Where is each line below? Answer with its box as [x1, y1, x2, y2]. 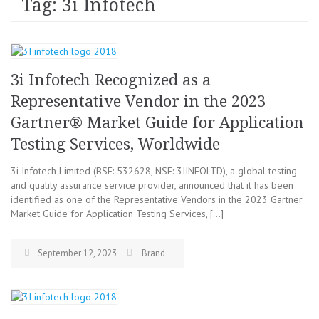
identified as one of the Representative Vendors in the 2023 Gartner [11, 193, 303, 206]
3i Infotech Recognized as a [11, 71, 211, 89]
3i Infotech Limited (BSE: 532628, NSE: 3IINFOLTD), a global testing [11, 164, 297, 177]
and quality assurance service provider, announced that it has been [11, 179, 293, 192]
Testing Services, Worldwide [11, 135, 220, 153]
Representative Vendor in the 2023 [11, 93, 266, 110]
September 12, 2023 [38, 247, 117, 259]
